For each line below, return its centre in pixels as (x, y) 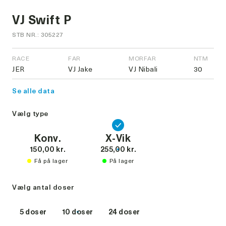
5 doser (33, 212)
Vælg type (30, 114)
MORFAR (143, 58)
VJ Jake (80, 69)
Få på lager (51, 161)
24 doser (124, 212)
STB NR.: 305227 (38, 35)
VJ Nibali (143, 69)
